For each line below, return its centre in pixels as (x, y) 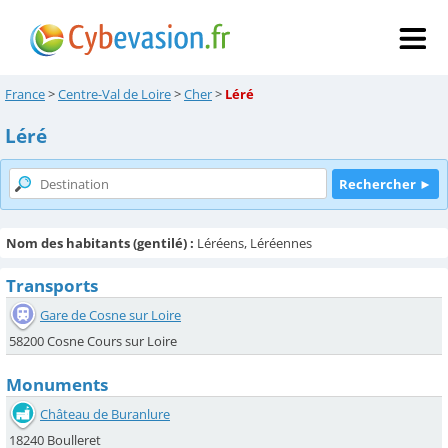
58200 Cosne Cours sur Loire (93, 341)
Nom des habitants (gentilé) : (100, 243)
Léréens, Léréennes (253, 243)
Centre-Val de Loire (114, 94)
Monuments (57, 384)
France (25, 94)
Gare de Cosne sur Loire (110, 314)
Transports (52, 285)
